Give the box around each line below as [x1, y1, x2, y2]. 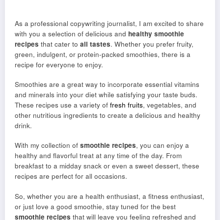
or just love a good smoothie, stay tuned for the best [15, 201, 176, 211]
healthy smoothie [128, 29, 184, 38]
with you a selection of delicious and [15, 29, 128, 38]
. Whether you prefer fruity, [110, 39, 193, 49]
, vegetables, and [143, 100, 196, 110]
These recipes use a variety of [15, 100, 110, 110]
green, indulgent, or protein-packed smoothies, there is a [15, 50, 191, 59]
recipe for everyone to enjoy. [15, 60, 103, 69]
